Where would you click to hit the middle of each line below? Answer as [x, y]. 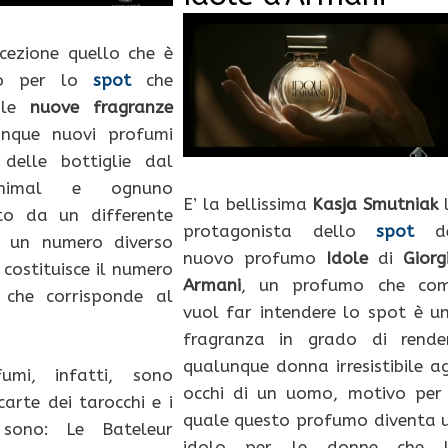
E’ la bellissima [247, 203]
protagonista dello [279, 230]
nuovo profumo [254, 257]
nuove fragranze [101, 106]
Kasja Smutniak [375, 203]
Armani [211, 284]
